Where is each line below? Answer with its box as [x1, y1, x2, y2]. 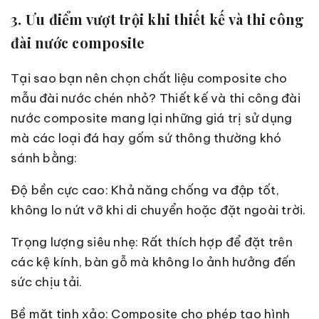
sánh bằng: [11, 150, 78, 167]
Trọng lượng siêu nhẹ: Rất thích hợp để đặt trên [11, 234, 293, 251]
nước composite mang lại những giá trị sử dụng [11, 110, 293, 127]
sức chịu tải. [11, 274, 83, 291]
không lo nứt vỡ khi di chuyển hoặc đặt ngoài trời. [11, 202, 306, 219]
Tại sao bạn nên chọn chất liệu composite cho [11, 70, 287, 87]
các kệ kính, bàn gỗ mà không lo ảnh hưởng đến [11, 254, 296, 271]
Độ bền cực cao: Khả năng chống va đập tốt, [11, 182, 280, 199]
